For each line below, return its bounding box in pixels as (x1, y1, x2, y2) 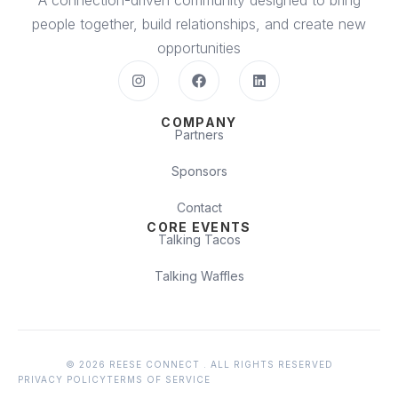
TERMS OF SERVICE (107, 374, 211, 386)
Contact (176, 200, 222, 216)
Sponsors (171, 163, 227, 179)
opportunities (157, 39, 241, 58)
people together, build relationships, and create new (32, 15, 366, 34)
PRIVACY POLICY (18, 374, 107, 386)
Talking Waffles (154, 268, 244, 284)
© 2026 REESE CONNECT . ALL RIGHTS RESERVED (65, 359, 333, 370)
